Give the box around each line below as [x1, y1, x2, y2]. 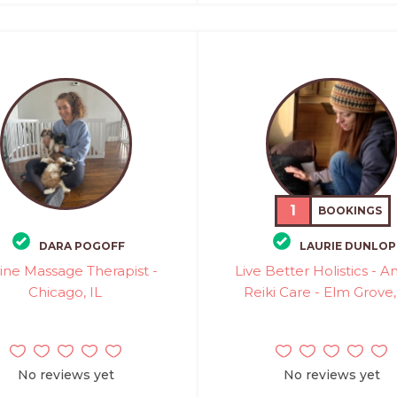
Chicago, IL [28, 284, 103, 300]
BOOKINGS [318, 203, 383, 217]
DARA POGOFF [38, 239, 125, 253]
